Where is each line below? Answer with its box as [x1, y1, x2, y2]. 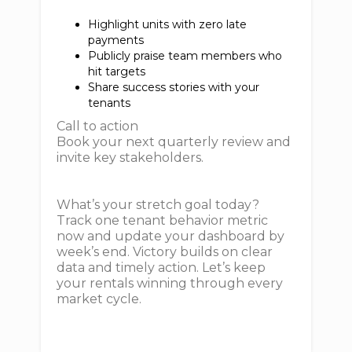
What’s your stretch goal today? [57, 197, 260, 212]
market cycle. [57, 291, 142, 306]
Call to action [57, 119, 139, 134]
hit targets [88, 64, 152, 79]
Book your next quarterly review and [57, 134, 291, 149]
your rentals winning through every [57, 276, 284, 291]
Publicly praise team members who [88, 49, 283, 63]
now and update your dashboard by [57, 229, 285, 244]
